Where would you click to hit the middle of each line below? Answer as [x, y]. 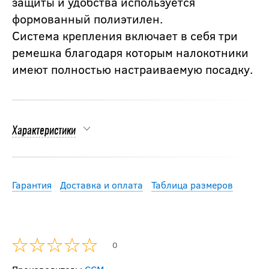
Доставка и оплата [101, 184]
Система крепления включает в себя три [125, 35]
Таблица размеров [192, 184]
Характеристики [44, 131]
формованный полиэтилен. [87, 18]
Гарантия [32, 184]
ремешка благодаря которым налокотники [130, 52]
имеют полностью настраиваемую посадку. [132, 68]
